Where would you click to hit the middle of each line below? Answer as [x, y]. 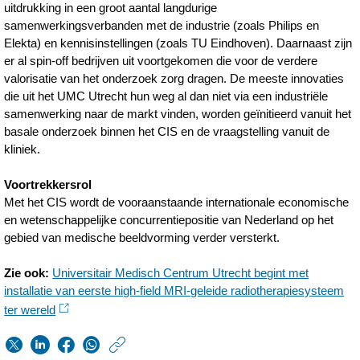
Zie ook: [27, 273]
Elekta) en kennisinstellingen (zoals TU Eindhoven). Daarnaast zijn [178, 43]
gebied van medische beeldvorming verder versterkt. [142, 237]
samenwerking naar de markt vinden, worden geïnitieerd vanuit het [178, 114]
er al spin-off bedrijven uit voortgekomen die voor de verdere [161, 61]
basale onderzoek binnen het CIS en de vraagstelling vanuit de [167, 131]
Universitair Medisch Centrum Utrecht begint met [181, 273]
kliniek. [22, 149]
